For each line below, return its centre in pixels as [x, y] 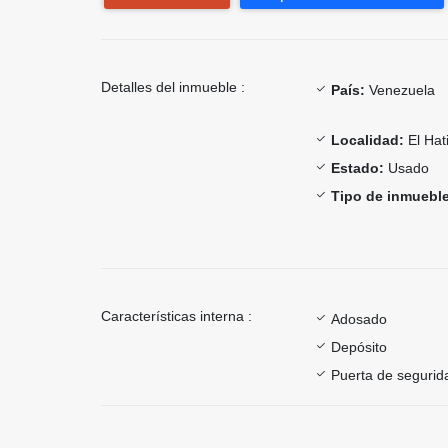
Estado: [357, 168]
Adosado [359, 319]
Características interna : [176, 316]
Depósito [359, 347]
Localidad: [367, 140]
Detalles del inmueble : [173, 87]
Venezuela [400, 90]
